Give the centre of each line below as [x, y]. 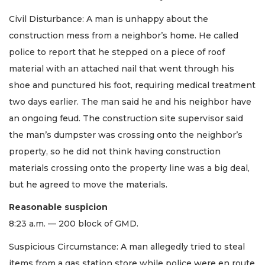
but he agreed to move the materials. [88, 184]
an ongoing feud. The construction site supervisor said [126, 118]
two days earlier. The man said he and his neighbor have [130, 101]
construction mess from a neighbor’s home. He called [124, 35]
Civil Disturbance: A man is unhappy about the [109, 19]
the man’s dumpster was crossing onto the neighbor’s [126, 135]
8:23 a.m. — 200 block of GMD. [75, 224]
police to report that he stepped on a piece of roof [117, 52]
